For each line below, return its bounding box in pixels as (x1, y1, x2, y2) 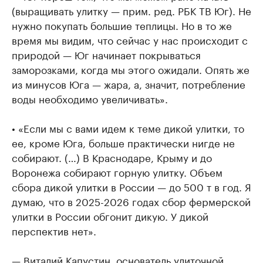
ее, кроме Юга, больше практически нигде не (12, 134, 235, 150)
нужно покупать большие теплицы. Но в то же (12, 17, 232, 32)
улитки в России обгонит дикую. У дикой (12, 208, 208, 223)
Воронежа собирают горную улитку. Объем (12, 164, 222, 179)
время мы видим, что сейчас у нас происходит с (12, 32, 248, 47)
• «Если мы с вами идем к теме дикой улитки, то (12, 120, 244, 135)
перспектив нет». (12, 222, 96, 238)
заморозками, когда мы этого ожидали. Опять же (12, 61, 249, 76)
